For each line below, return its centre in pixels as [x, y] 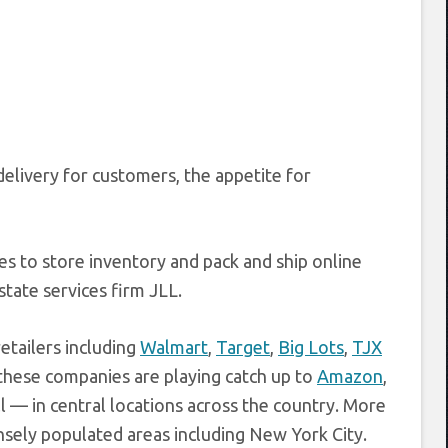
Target [243, 347]
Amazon [350, 376]
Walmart [174, 347]
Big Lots [311, 347]
